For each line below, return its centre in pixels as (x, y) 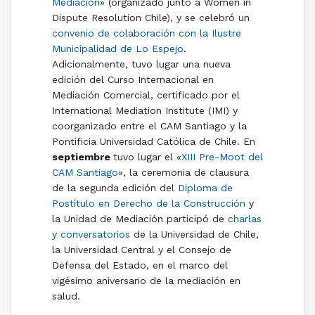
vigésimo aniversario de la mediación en (146, 280)
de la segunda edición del (115, 187)
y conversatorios (91, 234)
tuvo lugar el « (147, 156)
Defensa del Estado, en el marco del (140, 265)
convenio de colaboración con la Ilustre (146, 33)
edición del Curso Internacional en (133, 79)
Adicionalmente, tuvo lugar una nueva (141, 64)
